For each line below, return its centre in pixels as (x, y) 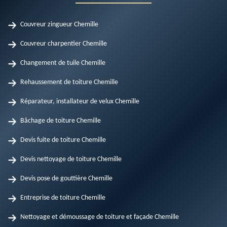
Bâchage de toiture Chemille (61, 121)
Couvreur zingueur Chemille (59, 25)
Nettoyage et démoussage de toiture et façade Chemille (100, 217)
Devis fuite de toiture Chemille (63, 140)
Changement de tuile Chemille (63, 63)
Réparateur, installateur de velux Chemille (80, 102)
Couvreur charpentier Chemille (64, 44)
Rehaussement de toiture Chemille (69, 82)
